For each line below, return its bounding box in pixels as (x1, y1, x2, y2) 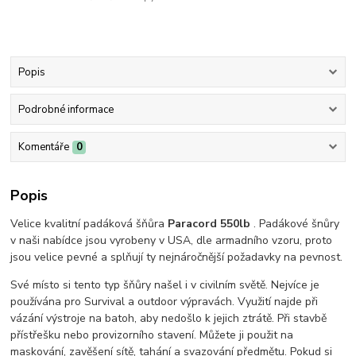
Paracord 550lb (168, 215, 254, 231)
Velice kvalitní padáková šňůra (10, 215, 168, 231)
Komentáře (17, 140, 69, 155)
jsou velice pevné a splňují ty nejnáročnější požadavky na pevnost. (10, 249, 343, 265)
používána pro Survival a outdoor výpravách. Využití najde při (10, 293, 319, 309)
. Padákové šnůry (253, 215, 340, 231)
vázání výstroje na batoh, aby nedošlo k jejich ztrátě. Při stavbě (10, 310, 327, 326)
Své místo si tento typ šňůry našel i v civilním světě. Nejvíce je (10, 277, 320, 292)
